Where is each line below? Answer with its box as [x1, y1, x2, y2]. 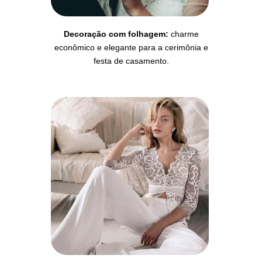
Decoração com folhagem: [63, 29, 168, 39]
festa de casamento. [93, 56, 169, 65]
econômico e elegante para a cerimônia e [54, 43, 208, 52]
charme [168, 29, 199, 39]
